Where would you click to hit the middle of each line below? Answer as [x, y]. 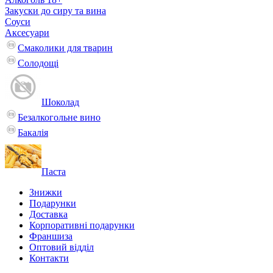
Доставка [48, 214]
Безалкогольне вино [59, 117]
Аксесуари [27, 33]
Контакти [49, 258]
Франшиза [51, 236]
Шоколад [60, 102]
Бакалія [33, 133]
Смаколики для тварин [65, 48]
